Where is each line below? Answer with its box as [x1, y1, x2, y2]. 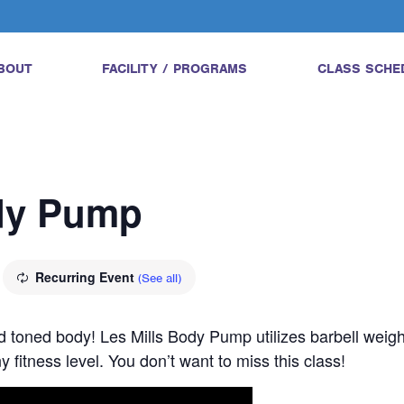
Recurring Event [35, 268, 138, 286]
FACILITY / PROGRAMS [102, 60, 248, 77]
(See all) [138, 271, 181, 286]
